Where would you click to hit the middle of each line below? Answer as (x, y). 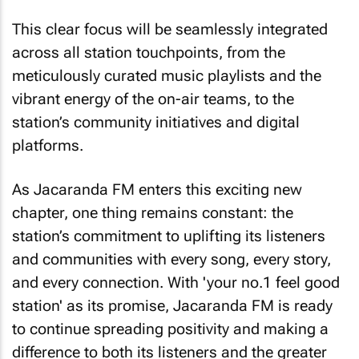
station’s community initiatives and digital (156, 122)
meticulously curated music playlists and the (167, 76)
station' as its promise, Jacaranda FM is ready (172, 305)
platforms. (48, 145)
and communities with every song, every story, (171, 259)
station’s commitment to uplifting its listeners (169, 236)
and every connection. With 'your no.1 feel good (176, 282)
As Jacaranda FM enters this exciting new (157, 189)
